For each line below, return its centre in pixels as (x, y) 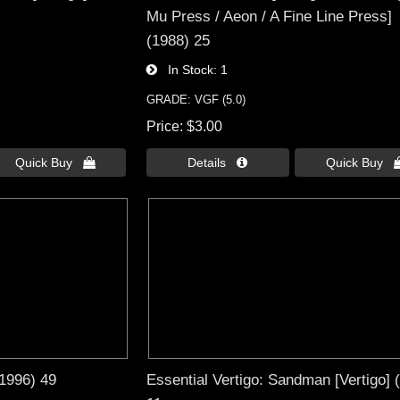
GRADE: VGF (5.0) (196, 99)
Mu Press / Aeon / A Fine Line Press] (269, 16)
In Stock (185, 69)
